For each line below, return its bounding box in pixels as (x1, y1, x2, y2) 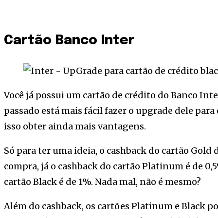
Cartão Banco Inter (4, 34, 135, 47)
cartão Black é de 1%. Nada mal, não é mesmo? (4, 176, 201, 188)
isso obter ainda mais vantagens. (4, 121, 146, 132)
